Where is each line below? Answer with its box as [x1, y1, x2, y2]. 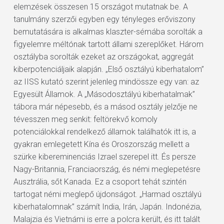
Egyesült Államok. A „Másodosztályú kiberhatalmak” [13, 89, 195, 99]
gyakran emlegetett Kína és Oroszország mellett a [13, 139, 189, 149]
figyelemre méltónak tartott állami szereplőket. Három [13, 39, 203, 49]
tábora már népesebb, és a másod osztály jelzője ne [13, 102, 197, 111]
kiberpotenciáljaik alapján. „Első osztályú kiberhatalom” [13, 64, 204, 74]
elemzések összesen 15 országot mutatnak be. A [13, 2, 188, 11]
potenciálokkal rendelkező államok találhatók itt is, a [13, 127, 196, 136]
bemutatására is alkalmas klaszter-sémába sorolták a [13, 27, 202, 36]
